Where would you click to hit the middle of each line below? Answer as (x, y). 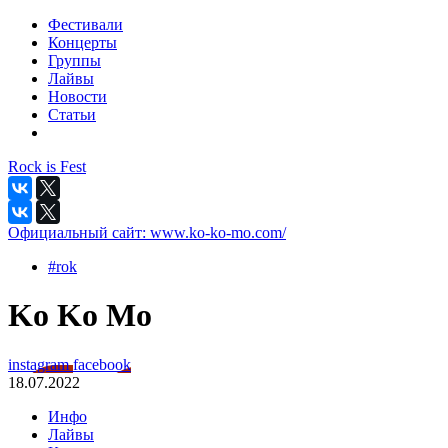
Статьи (72, 114)
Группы (74, 60)
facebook (102, 364)
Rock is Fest (47, 166)
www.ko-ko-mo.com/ (218, 232)
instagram (40, 364)
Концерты (82, 42)
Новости (77, 96)
